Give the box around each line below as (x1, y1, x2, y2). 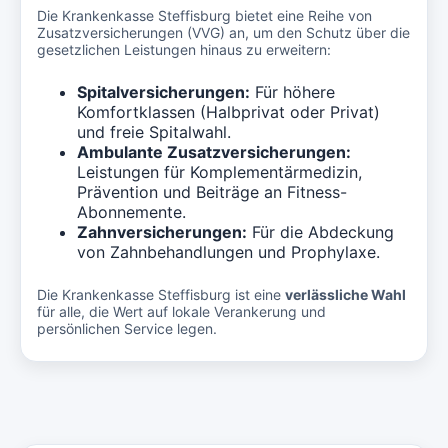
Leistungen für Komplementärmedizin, (77, 162, 362, 182)
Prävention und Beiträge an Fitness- (77, 182, 347, 202)
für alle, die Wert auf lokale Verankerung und (37, 303, 326, 320)
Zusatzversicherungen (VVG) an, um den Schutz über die (37, 24, 410, 41)
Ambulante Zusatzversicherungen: (77, 142, 351, 162)
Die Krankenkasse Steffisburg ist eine (37, 286, 285, 303)
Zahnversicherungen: (77, 222, 247, 242)
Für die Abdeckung (247, 222, 394, 242)
